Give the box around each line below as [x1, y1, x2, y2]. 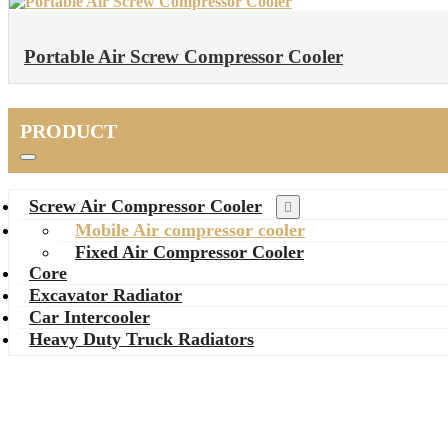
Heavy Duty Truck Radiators [29, 329, 254, 349]
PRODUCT [20, 120, 117, 142]
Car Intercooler [29, 307, 150, 327]
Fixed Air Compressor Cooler [75, 242, 304, 262]
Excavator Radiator [29, 285, 182, 305]
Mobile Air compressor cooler [75, 220, 305, 240]
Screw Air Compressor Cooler [29, 196, 262, 216]
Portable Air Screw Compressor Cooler [24, 46, 343, 67]
